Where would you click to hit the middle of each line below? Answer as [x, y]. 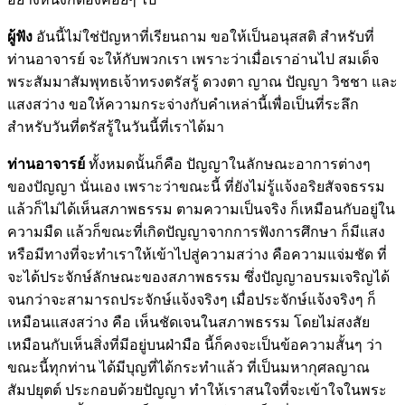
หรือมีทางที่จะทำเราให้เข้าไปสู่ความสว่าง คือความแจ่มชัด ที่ [197, 254]
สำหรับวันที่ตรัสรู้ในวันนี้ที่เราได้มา [116, 127]
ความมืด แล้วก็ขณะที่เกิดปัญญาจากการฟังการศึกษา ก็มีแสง [196, 231]
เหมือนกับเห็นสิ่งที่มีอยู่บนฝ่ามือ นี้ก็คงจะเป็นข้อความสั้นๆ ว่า [195, 344]
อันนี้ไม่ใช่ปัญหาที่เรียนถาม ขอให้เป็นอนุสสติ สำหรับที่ [203, 36]
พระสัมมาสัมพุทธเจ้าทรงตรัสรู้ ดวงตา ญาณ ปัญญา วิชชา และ [202, 81]
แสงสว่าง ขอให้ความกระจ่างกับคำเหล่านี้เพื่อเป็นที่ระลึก [183, 104]
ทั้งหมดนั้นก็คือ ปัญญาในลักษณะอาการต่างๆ [228, 164]
